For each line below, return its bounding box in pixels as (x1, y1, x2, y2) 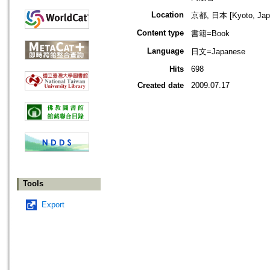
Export (42, 200, 64, 210)
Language (147, 46, 184, 56)
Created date (137, 81, 184, 90)
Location (151, 10, 184, 20)
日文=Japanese (191, 47, 245, 57)
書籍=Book (191, 29, 230, 39)
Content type (137, 28, 184, 38)
